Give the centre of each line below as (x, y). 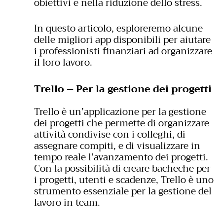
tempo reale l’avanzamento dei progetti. (121, 157)
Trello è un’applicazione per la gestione (120, 112)
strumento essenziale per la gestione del (123, 191)
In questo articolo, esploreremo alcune (118, 28)
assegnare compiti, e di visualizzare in (117, 146)
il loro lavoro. (63, 62)
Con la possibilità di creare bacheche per (122, 169)
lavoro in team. (67, 203)
